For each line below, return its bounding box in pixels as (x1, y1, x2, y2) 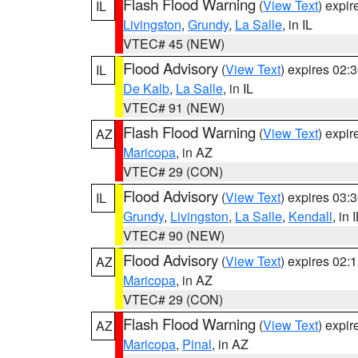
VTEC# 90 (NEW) (123, 226, 225, 245)
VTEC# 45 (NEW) (123, 34, 225, 53)
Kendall (288, 207, 332, 225)
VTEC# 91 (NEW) (123, 98, 225, 117)
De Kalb (123, 79, 169, 97)
